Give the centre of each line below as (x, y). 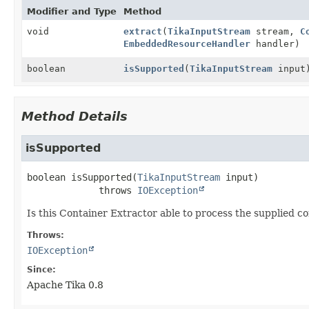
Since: (41, 269)
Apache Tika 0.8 (65, 285)
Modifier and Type (72, 11)
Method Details (74, 116)
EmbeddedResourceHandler (187, 43)
